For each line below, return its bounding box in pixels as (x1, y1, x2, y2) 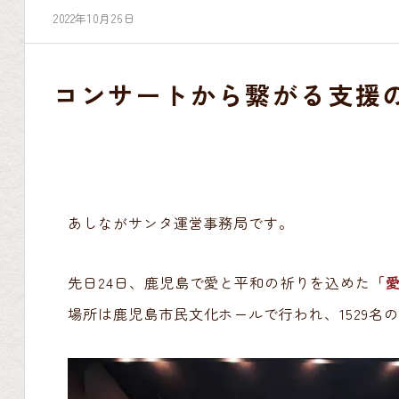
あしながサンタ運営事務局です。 (67, 212, 295, 233)
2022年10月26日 (53, 10, 136, 27)
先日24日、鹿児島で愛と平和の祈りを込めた (67, 272, 371, 293)
